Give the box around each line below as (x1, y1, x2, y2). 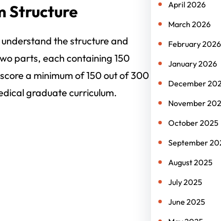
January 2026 (168, 59, 217, 69)
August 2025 (168, 157, 213, 167)
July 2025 (168, 177, 202, 187)
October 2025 (168, 118, 219, 128)
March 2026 (168, 19, 211, 29)
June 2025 (168, 197, 205, 207)
